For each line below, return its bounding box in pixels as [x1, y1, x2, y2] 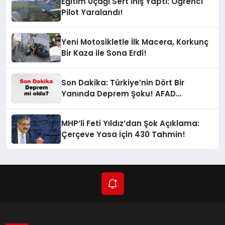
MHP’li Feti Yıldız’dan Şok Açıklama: [61, 118, 200, 129]
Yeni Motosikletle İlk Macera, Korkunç [61, 37, 209, 48]
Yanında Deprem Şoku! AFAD [61, 88, 176, 99]
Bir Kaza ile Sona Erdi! [61, 48, 147, 59]
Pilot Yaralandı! [61, 7, 124, 18]
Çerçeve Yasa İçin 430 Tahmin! [61, 129, 186, 140]
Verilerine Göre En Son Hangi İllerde [61, 99, 201, 110]
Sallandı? [61, 110, 99, 122]
